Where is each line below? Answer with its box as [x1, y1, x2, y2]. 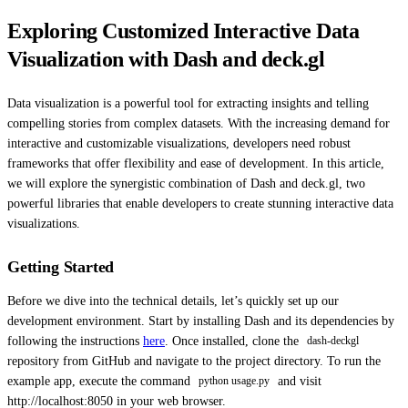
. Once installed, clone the [165, 333, 302, 348]
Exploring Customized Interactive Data [7, 18, 360, 43]
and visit [273, 373, 321, 388]
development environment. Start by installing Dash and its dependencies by [7, 313, 394, 328]
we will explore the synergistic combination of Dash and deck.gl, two [7, 176, 365, 190]
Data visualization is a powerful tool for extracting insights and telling [7, 96, 369, 110]
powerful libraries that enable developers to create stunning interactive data [7, 196, 393, 210]
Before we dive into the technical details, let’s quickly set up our [7, 293, 339, 308]
